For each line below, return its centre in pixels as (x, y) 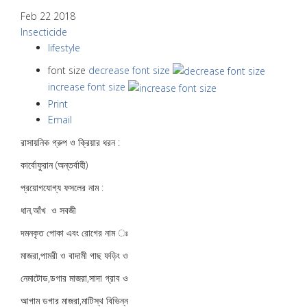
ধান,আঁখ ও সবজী (48, 210)
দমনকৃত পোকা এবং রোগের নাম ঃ (74, 233)
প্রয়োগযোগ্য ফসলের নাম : (62, 187)
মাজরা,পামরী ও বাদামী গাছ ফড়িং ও (74, 255)
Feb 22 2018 (48, 16)
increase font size (87, 87)
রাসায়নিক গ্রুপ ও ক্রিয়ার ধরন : (70, 142)
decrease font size (129, 70)
